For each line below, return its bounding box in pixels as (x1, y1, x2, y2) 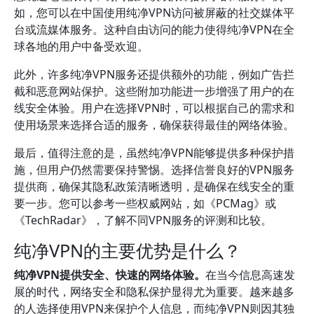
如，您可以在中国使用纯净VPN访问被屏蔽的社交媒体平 (14, 5, 294, 20)
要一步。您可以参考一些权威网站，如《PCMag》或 (14, 196, 276, 211)
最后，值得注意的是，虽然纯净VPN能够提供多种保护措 (14, 145, 294, 161)
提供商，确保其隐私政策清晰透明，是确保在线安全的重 (14, 179, 294, 194)
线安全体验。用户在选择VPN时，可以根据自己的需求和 (14, 100, 294, 116)
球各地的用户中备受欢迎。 (14, 39, 149, 54)
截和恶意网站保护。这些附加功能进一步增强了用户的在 (14, 83, 294, 99)
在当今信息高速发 (205, 267, 295, 282)
